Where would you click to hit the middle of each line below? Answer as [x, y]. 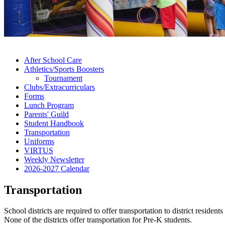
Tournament [63, 78]
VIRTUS [39, 150]
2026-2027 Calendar [57, 168]
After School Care [53, 60]
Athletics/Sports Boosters [64, 69]
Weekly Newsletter [54, 159]
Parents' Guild [46, 114]
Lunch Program [49, 105]
